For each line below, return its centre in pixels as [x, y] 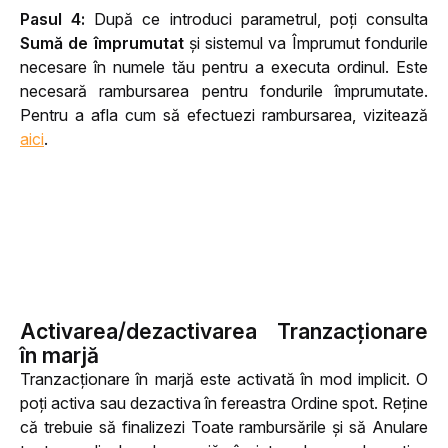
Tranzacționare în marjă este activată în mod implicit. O [224, 379]
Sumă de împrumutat [104, 43]
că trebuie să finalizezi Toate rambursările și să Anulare [224, 427]
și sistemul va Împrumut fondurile [308, 43]
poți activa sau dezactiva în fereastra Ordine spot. [201, 403]
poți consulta [379, 19]
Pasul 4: [57, 19]
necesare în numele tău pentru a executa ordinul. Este [224, 67]
